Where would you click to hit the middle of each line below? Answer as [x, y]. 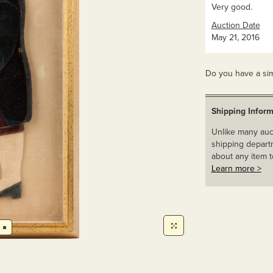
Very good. [232, 7]
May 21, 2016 [235, 37]
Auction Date [236, 25]
